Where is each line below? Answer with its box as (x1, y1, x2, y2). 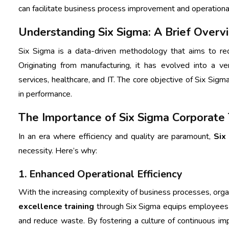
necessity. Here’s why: (18, 145, 97, 156)
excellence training (18, 200, 95, 212)
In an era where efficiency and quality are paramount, (18, 130, 214, 142)
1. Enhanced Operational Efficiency (18, 167, 182, 181)
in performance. (18, 88, 72, 100)
